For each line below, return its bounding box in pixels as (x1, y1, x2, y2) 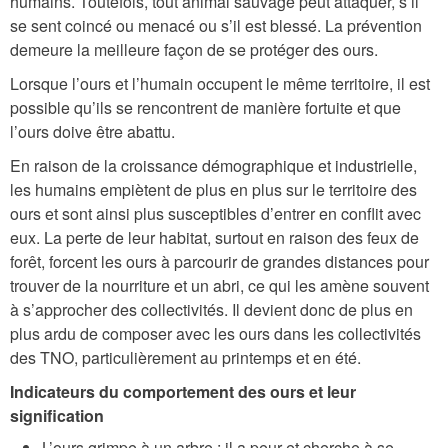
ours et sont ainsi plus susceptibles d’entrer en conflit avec (10, 201, 421, 225)
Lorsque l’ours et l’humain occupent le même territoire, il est (10, 71, 430, 95)
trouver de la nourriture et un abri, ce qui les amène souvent (10, 273, 429, 297)
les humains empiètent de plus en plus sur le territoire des (10, 177, 417, 201)
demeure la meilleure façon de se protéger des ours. (10, 37, 378, 61)
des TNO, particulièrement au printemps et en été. (10, 345, 365, 369)
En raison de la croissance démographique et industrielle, (10, 153, 417, 177)
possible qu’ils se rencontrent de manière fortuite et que (10, 95, 401, 119)
